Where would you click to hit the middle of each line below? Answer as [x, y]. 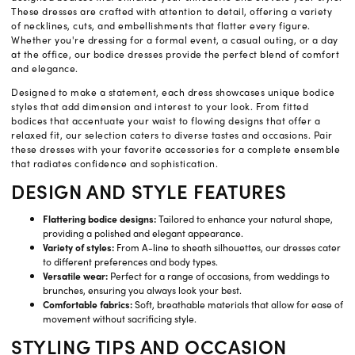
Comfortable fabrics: [88, 305]
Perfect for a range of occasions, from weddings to [219, 276]
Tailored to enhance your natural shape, [244, 219]
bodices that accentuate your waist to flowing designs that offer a [166, 121]
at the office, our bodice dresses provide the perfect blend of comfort [175, 54]
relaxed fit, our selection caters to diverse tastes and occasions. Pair [172, 135]
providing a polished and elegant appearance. [143, 233]
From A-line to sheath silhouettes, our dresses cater [227, 248]
